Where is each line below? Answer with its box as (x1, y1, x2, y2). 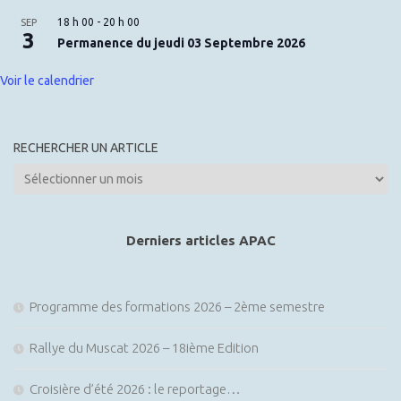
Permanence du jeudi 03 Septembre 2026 (57, 36, 305, 50)
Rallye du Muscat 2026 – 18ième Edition (30, 340, 259, 355)
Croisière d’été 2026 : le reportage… (30, 381, 241, 397)
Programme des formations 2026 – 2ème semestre (30, 299, 325, 314)
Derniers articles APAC (125, 233, 276, 248)
